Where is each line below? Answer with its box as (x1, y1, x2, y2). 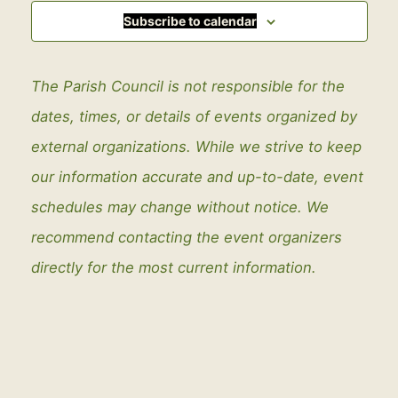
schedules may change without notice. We (30, 198, 329, 217)
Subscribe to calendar (123, 13, 257, 29)
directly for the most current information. (30, 259, 316, 277)
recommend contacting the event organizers (30, 228, 342, 247)
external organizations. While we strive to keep (30, 138, 362, 156)
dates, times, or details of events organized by (30, 107, 357, 126)
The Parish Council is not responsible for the (30, 77, 345, 96)
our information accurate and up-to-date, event (30, 168, 363, 187)
